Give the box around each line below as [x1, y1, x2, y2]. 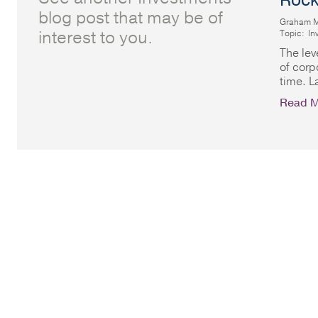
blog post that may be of [38, 6, 223, 29]
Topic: [280, 28, 305, 39]
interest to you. [38, 26, 153, 49]
